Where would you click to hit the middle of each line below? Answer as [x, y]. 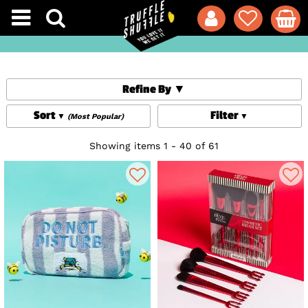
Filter [225, 116]
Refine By [147, 90]
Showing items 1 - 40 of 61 [154, 146]
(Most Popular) [95, 117]
